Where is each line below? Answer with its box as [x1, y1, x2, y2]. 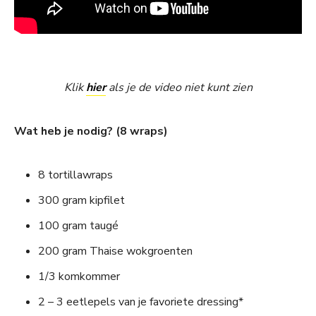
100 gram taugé [38, 217, 119, 233]
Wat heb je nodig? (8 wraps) [14, 123, 168, 139]
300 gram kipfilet [38, 192, 125, 208]
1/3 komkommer [38, 268, 120, 284]
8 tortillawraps [38, 166, 113, 183]
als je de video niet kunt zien [105, 79, 253, 95]
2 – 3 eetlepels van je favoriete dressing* [38, 293, 243, 310]
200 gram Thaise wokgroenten [38, 243, 193, 259]
